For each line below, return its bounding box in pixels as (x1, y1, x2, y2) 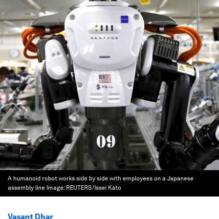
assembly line (8, 184, 45, 191)
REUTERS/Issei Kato (66, 184, 121, 191)
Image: (46, 184, 66, 191)
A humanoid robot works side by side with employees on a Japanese (8, 175, 194, 182)
